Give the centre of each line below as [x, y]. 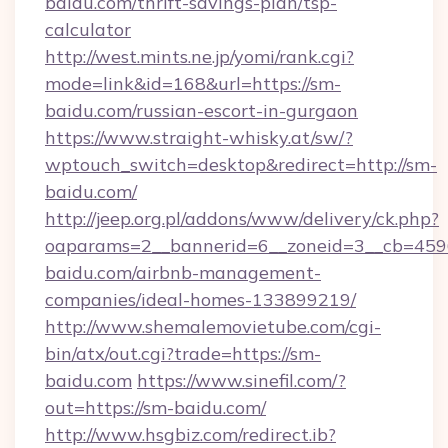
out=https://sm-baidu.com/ [155, 407]
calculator [88, 29]
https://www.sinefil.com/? [241, 380]
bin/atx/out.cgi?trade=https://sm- [183, 353]
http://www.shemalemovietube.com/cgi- [213, 326]
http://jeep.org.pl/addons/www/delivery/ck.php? [242, 218]
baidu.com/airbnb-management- [183, 272]
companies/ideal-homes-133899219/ [200, 299]
